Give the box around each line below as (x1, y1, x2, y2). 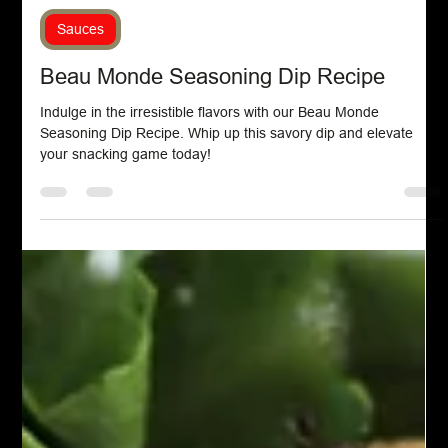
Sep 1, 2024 (82, 64, 149, 80)
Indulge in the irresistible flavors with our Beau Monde (40, 192, 380, 209)
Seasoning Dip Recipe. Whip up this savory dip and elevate (40, 213, 414, 230)
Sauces (57, 109, 105, 126)
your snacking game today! (40, 234, 212, 251)
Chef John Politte (82, 47, 176, 63)
